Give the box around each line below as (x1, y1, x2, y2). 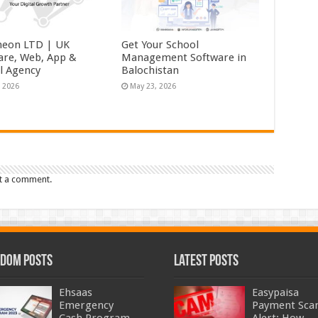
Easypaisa (251, 286, 299, 300)
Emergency (59, 299, 114, 312)
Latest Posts (173, 253, 238, 270)
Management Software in (121, 51, 247, 65)
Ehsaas (59, 286, 93, 300)
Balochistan (121, 64, 180, 77)
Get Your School (121, 38, 199, 52)
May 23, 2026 (130, 82, 177, 92)
